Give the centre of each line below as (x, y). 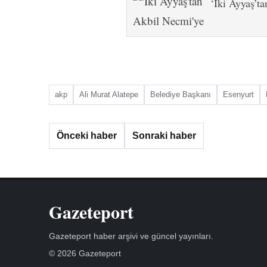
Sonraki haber (164, 135)
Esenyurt (238, 94)
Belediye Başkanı (181, 94)
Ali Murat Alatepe (109, 94)
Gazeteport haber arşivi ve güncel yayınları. (131, 236)
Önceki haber (87, 135)
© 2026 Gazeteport (85, 253)
